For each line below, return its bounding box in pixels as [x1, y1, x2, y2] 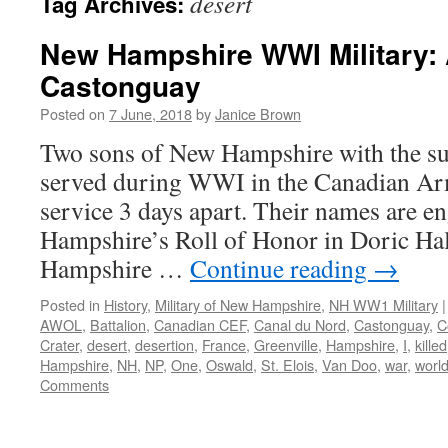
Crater [40, 334, 79, 355]
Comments [40, 374, 109, 395]
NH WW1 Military [329, 294, 438, 315]
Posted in [40, 294, 100, 315]
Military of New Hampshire [155, 294, 321, 315]
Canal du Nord [254, 314, 346, 335]
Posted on [40, 103, 105, 124]
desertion [135, 334, 194, 355]
